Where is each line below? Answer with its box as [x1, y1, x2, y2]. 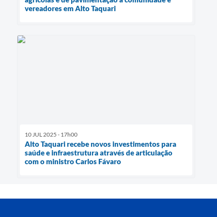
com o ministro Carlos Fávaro [25, 157, 121, 166]
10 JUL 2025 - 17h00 [25, 131, 77, 139]
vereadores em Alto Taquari [25, 3, 116, 13]
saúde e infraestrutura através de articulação [25, 148, 172, 157]
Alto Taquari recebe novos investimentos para [25, 139, 176, 149]
